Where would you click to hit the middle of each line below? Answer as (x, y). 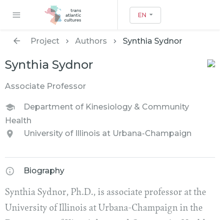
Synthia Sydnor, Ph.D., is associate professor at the (106, 193)
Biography (44, 171)
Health (18, 121)
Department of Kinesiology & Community (106, 107)
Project (45, 41)
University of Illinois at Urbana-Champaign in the (104, 209)
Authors (91, 41)
